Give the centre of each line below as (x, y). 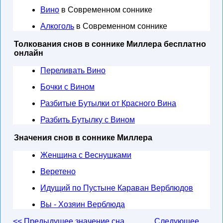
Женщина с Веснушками (86, 155)
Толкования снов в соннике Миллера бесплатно (110, 44)
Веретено (58, 171)
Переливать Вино (73, 70)
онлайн (29, 53)
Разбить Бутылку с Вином (88, 120)
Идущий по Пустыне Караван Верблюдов (117, 188)
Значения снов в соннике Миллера (83, 138)
